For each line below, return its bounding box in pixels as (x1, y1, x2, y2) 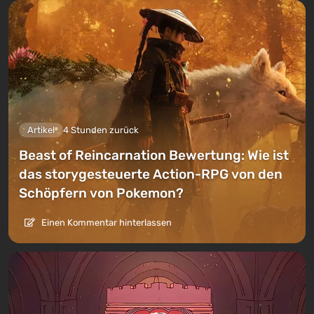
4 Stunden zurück (63, 124, 139, 135)
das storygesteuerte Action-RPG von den (19, 165, 282, 182)
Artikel (27, 124, 55, 135)
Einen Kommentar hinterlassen (39, 217, 172, 228)
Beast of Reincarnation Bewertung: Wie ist (19, 146, 289, 163)
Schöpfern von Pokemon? (19, 184, 184, 201)
